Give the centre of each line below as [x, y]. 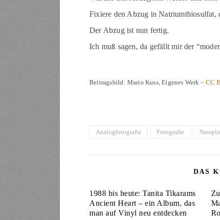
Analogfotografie [119, 132]
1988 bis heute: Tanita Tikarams [143, 193]
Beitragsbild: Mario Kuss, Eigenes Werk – [148, 82]
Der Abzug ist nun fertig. [129, 30]
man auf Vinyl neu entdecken [138, 213]
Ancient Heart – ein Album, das [142, 203]
